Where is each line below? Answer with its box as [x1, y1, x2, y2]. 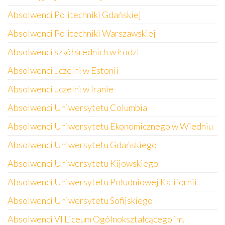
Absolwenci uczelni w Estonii [8, 65, 119, 76]
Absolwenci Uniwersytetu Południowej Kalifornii [8, 176, 197, 187]
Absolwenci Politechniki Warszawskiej [8, 28, 156, 39]
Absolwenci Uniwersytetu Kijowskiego [8, 158, 158, 169]
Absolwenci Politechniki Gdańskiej [8, 9, 141, 20]
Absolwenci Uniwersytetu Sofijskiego [8, 195, 153, 206]
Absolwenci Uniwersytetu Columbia [8, 102, 147, 113]
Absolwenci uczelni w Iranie [8, 83, 114, 94]
